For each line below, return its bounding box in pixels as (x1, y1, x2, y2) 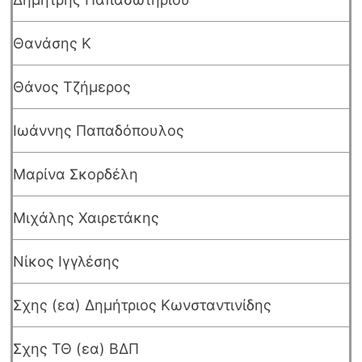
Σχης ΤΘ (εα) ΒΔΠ (12, 340, 139, 358)
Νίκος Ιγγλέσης (12, 253, 120, 271)
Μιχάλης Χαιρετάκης (12, 209, 159, 227)
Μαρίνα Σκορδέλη (12, 166, 138, 183)
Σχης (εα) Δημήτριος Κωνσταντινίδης (12, 297, 271, 314)
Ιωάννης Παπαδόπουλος (12, 122, 184, 140)
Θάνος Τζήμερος (12, 78, 131, 96)
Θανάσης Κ (12, 35, 91, 53)
